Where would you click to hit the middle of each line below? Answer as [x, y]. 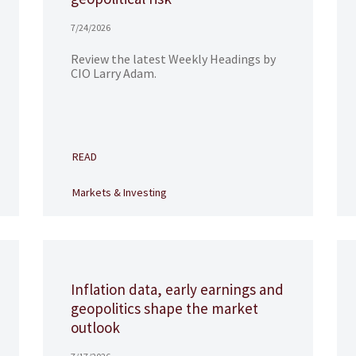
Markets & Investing [119, 192]
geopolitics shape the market [164, 308]
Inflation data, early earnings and [177, 289]
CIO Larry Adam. [113, 73]
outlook [95, 327]
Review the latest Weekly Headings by [173, 59]
